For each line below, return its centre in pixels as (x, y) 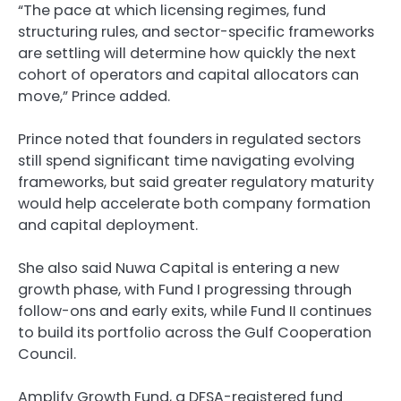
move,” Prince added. (96, 96)
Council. (49, 354)
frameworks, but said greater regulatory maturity (196, 183)
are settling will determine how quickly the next (187, 53)
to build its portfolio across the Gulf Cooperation (195, 333)
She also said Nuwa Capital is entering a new (179, 269)
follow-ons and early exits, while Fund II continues (195, 311)
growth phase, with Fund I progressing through (185, 290)
